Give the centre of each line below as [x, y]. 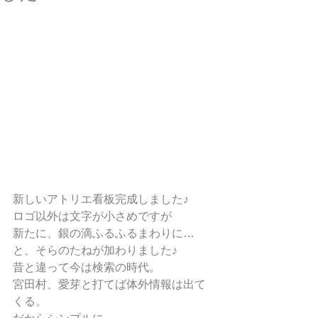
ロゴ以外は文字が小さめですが [92, 216]
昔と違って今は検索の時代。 [87, 267]
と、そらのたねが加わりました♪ [95, 250]
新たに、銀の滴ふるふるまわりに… [104, 233]
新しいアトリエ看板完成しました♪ [101, 199]
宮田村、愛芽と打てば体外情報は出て [109, 284]
